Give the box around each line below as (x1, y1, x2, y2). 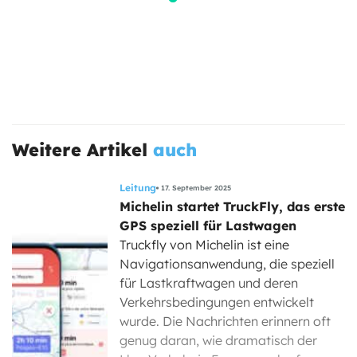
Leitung (120, 181, 156, 194)
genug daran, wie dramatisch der (120, 331, 317, 348)
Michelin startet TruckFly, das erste (120, 198, 345, 214)
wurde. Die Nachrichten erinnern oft (120, 312, 331, 329)
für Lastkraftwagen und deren (120, 274, 298, 291)
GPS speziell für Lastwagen (120, 217, 296, 233)
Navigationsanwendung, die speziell (120, 255, 335, 272)
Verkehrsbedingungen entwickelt (120, 293, 314, 310)
